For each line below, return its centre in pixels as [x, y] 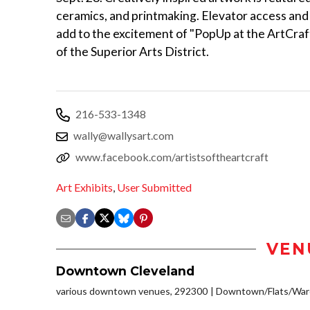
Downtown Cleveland [125, 271]
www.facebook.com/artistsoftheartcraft [172, 156]
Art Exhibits [84, 188]
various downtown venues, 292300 [132, 291]
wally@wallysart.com [124, 135]
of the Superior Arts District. [133, 51]
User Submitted [154, 188]
